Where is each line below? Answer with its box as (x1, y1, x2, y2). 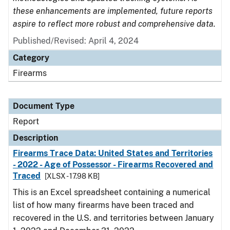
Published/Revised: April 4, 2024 (13, 36, 139, 46)
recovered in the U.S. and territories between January (13, 213, 214, 223)
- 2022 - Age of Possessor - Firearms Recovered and (13, 160, 214, 169)
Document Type (13, 101, 74, 111)
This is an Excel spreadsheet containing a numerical (13, 187, 210, 197)
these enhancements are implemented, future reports (13, 6, 213, 16)
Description (13, 133, 58, 143)
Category (13, 53, 49, 63)
